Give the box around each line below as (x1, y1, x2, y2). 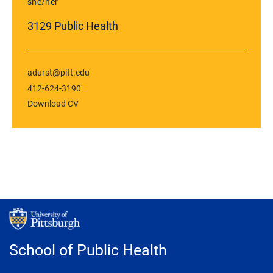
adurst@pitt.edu (27, 66, 90, 79)
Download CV (27, 97, 79, 110)
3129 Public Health (27, 18, 118, 34)
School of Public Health (9, 239, 167, 260)
